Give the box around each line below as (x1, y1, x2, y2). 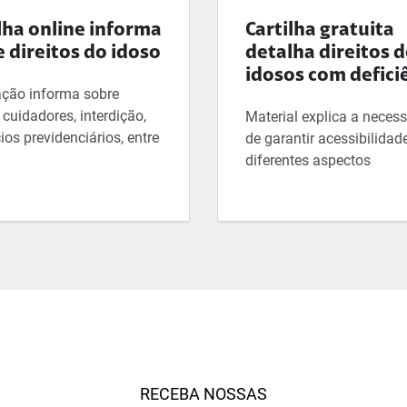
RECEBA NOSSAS (140, 383, 267, 403)
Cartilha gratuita (245, 20, 394, 41)
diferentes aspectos (245, 151, 371, 169)
